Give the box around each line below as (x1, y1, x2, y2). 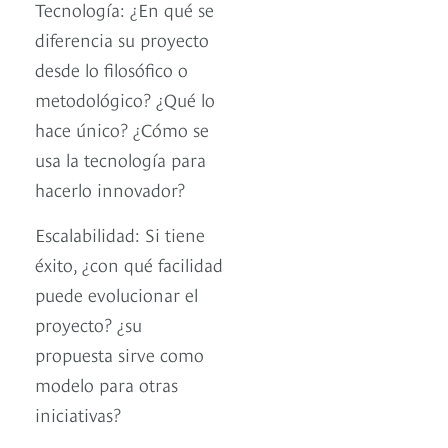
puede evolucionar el (35, 281, 198, 307)
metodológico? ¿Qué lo (35, 86, 215, 112)
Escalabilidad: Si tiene (35, 221, 205, 247)
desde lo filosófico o (35, 56, 188, 82)
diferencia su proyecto (35, 26, 209, 52)
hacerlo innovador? (35, 176, 185, 202)
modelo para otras (35, 371, 178, 397)
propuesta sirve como (35, 341, 204, 367)
